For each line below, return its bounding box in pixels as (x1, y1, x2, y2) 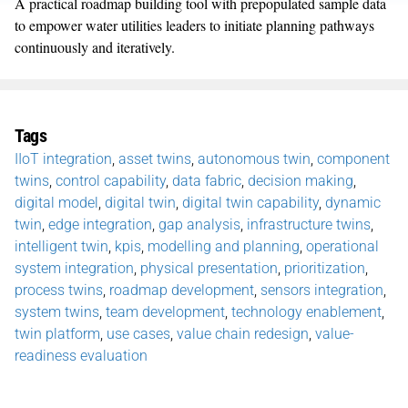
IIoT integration (15, 149, 112, 168)
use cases (107, 324, 170, 342)
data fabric (172, 171, 241, 189)
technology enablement (231, 302, 382, 321)
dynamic (325, 193, 381, 211)
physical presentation (140, 259, 278, 277)
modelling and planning (148, 237, 300, 255)
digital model (15, 193, 98, 211)
